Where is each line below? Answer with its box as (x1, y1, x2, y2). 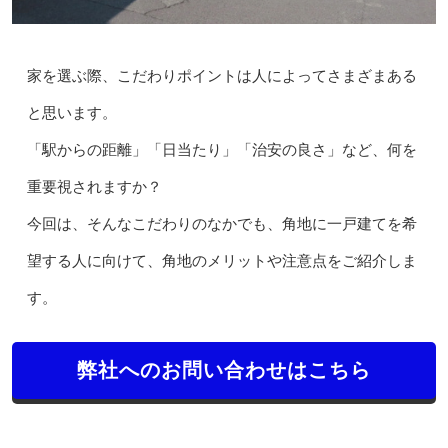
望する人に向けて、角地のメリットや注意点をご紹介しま (26, 252, 417, 269)
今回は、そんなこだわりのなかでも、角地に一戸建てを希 (26, 215, 417, 232)
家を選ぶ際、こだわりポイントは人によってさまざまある (26, 67, 417, 84)
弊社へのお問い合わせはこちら (77, 358, 371, 381)
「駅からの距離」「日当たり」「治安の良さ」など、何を (26, 141, 417, 158)
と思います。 (26, 104, 117, 121)
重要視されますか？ (26, 178, 162, 195)
